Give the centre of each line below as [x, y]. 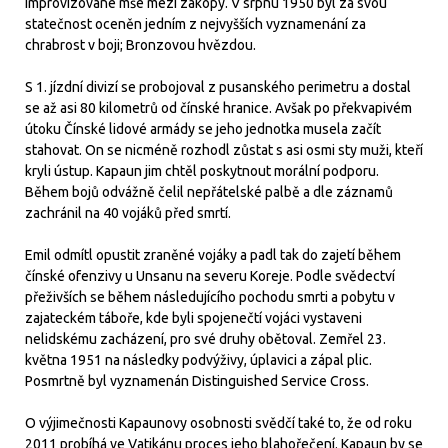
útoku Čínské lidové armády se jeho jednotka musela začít [203, 128]
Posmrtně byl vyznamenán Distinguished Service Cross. [197, 380]
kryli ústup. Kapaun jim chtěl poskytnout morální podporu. [202, 170]
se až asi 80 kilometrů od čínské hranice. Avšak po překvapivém [218, 107]
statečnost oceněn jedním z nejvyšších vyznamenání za [195, 23]
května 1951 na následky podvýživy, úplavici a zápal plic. [198, 359]
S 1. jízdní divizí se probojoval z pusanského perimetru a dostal [218, 86]
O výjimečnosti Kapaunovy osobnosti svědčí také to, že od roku [218, 422]
